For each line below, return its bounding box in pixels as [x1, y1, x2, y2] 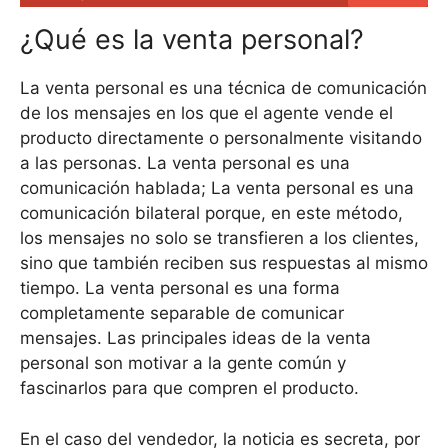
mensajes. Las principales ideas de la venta [20, 328, 371, 349]
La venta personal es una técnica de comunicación [20, 78, 427, 99]
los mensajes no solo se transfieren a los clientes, [20, 228, 419, 249]
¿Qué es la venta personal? [20, 23, 364, 57]
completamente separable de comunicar [20, 303, 344, 324]
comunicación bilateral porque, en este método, [20, 203, 403, 224]
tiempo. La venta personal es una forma [20, 278, 340, 299]
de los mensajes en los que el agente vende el [20, 103, 393, 124]
